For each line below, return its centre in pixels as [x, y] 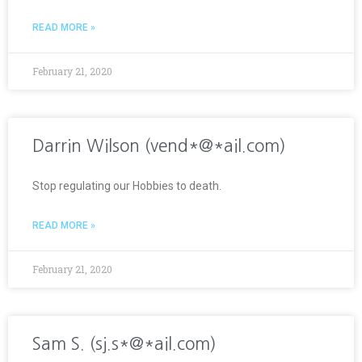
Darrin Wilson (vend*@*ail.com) [159, 145]
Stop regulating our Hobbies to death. [127, 185]
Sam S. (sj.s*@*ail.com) [124, 343]
